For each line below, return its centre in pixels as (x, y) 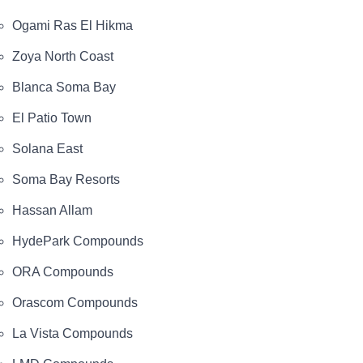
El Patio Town (52, 117)
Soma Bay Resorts (66, 179)
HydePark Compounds (78, 241)
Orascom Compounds (75, 302)
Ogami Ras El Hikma (73, 25)
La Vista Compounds (73, 333)
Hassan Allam (52, 210)
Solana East (47, 148)
